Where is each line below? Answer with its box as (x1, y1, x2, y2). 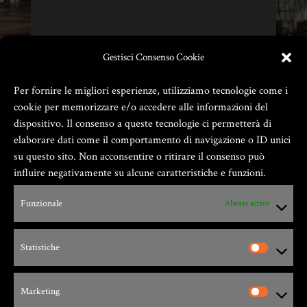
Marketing (21, 285, 60, 297)
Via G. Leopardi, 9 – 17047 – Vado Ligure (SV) (31, 254, 276, 272)
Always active (225, 198, 269, 208)
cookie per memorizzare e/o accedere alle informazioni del (14, 100, 268, 114)
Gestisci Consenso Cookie (103, 51, 204, 64)
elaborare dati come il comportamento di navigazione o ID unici (14, 133, 291, 147)
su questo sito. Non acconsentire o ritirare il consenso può (14, 149, 265, 164)
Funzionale (21, 197, 62, 210)
